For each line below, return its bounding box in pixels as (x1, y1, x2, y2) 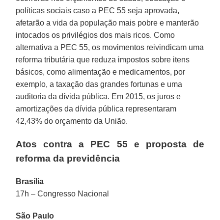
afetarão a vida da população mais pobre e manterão (16, 18, 199, 27)
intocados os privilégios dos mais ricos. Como (16, 30, 175, 39)
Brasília (16, 177, 44, 186)
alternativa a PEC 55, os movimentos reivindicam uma (16, 43, 204, 52)
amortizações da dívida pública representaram (16, 104, 177, 113)
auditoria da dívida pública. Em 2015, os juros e (16, 92, 181, 101)
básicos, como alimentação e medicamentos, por (16, 67, 186, 76)
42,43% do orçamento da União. (16, 116, 128, 125)
